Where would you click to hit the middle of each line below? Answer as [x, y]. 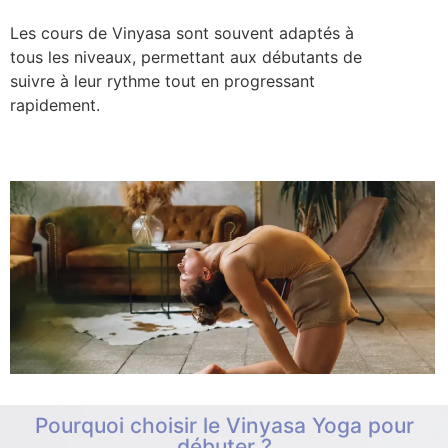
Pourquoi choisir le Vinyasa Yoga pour [224, 425]
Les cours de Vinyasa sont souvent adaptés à [182, 32]
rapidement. [55, 104]
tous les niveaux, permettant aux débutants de [186, 56]
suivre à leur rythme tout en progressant [162, 80]
